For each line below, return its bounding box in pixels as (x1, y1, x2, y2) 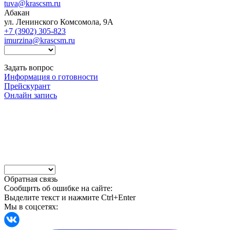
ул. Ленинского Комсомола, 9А (4, 17, 113, 26)
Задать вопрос (4, 63, 53, 72)
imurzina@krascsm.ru (4, 35, 75, 45)
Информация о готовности (4, 72, 98, 81)
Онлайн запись (4, 90, 57, 100)
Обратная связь (4, 174, 57, 183)
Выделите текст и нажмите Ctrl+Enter (4, 193, 136, 202)
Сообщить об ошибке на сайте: (4, 183, 112, 193)
